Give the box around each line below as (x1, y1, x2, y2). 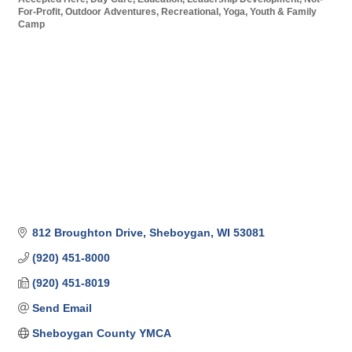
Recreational (161, 5, 218, 17)
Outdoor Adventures (65, 5, 156, 17)
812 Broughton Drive (31, 225, 143, 239)
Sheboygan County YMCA (31, 326, 171, 339)
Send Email (31, 301, 92, 314)
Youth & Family (250, 5, 317, 17)
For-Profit (18, 5, 60, 17)
